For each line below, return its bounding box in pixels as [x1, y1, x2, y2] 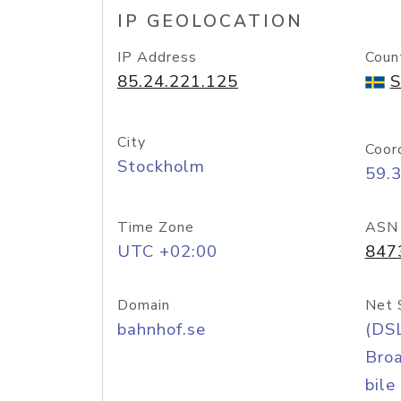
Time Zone [117, 218, 194, 237]
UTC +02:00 [117, 240, 218, 263]
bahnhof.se [117, 318, 206, 341]
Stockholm [117, 155, 205, 178]
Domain [117, 295, 170, 315]
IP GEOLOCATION [117, 10, 303, 33]
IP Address [117, 47, 197, 67]
